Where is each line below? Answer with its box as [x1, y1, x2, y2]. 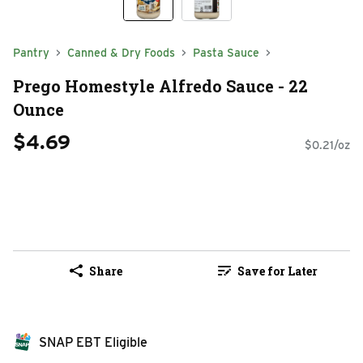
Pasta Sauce [193, 46, 259, 59]
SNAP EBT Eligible [39, 335, 147, 351]
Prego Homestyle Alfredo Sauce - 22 [13, 75, 308, 96]
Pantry [13, 46, 49, 59]
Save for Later [237, 263, 318, 279]
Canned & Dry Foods [67, 46, 175, 59]
